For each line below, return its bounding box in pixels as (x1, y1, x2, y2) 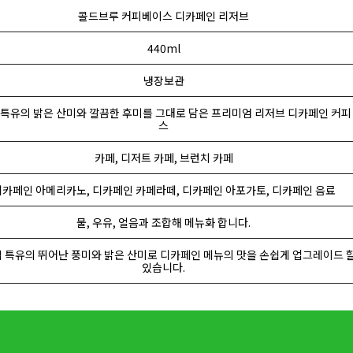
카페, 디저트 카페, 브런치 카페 (94, 150, 233, 165)
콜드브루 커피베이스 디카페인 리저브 (78, 8, 249, 24)
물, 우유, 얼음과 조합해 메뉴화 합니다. (76, 214, 251, 230)
